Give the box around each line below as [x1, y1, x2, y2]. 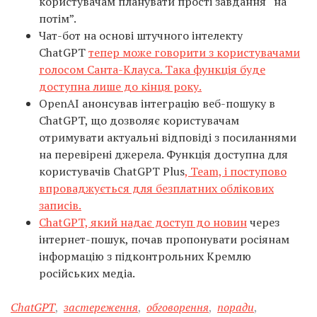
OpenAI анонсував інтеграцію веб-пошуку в [39, 96, 275, 111]
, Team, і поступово [185, 163, 287, 179]
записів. [39, 197, 81, 213]
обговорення [146, 299, 209, 315]
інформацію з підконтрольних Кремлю [39, 248, 251, 264]
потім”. [39, 11, 76, 26]
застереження [64, 299, 138, 315]
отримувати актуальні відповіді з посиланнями [39, 129, 296, 145]
